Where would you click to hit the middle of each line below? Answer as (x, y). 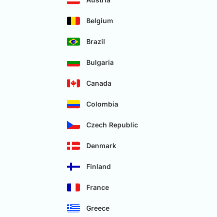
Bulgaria (100, 62)
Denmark (101, 146)
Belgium (100, 21)
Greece (98, 208)
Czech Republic (112, 125)
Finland (99, 167)
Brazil (96, 42)
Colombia (102, 104)
